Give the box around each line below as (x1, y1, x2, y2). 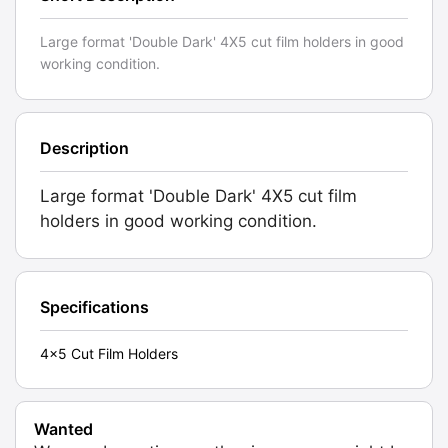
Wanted (34, 419, 93, 440)
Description (40, 138, 129, 159)
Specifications (40, 297, 149, 318)
